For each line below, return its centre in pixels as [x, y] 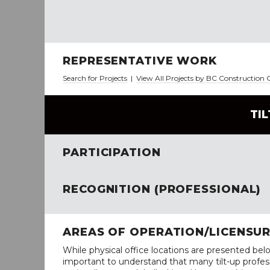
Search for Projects [95, 78]
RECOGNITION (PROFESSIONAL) [162, 189]
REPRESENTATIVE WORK [140, 61]
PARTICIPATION [112, 152]
